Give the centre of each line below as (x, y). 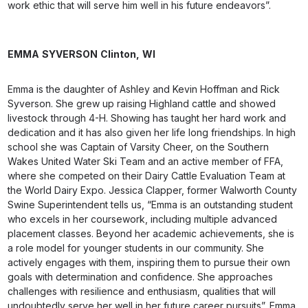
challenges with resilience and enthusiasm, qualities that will (142, 291)
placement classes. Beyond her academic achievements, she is (151, 233)
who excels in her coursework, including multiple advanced (143, 219)
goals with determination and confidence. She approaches (141, 277)
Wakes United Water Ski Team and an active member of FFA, (146, 161)
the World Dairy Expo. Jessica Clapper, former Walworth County (153, 190)
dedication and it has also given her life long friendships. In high (152, 132)
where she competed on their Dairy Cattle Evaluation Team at (147, 176)
